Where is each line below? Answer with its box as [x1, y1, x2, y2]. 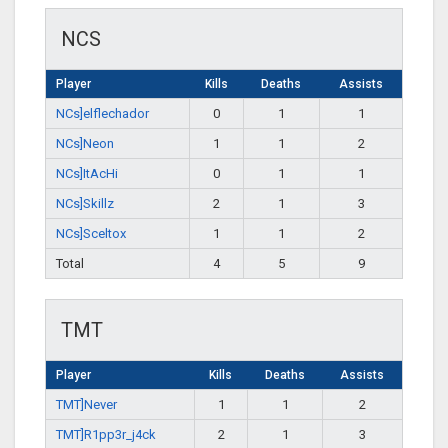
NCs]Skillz [56, 196, 114, 212]
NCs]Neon [56, 136, 114, 152]
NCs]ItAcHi [56, 166, 118, 182]
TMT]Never [56, 397, 117, 413]
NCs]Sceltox [56, 226, 126, 242]
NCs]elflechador [56, 106, 149, 122]
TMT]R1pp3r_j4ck [56, 427, 156, 443]
